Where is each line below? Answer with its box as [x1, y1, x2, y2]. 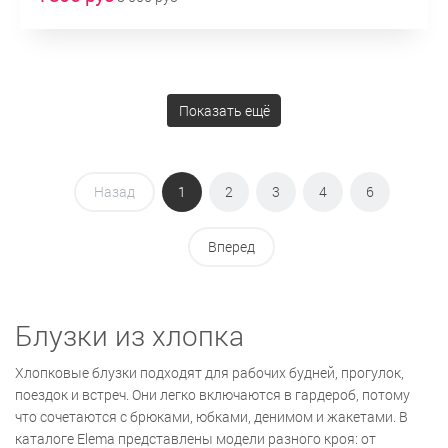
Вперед [208, 237, 255, 257]
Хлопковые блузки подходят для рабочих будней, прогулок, [15, 363, 404, 383]
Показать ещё [178, 100, 270, 120]
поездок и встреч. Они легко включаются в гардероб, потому [15, 385, 410, 405]
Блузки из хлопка [15, 317, 244, 355]
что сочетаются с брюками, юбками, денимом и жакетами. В [15, 407, 408, 427]
